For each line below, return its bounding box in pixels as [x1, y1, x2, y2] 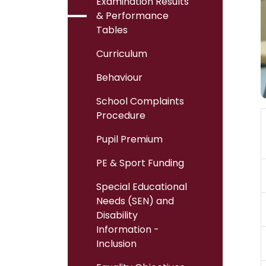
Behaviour [96, 71, 142, 84]
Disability [96, 208, 138, 222]
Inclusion [96, 237, 137, 251]
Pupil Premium [96, 132, 163, 146]
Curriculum [96, 47, 147, 61]
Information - [96, 223, 159, 236]
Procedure [96, 109, 145, 122]
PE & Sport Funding [96, 156, 184, 170]
